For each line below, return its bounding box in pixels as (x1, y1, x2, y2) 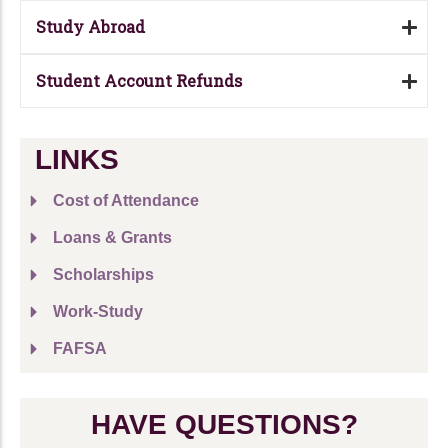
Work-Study (53, 303, 143, 321)
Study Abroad (36, 16, 145, 38)
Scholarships (53, 266, 154, 284)
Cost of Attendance (53, 192, 199, 210)
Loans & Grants (53, 229, 172, 247)
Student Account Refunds (36, 70, 242, 92)
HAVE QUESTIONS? (90, 409, 358, 441)
